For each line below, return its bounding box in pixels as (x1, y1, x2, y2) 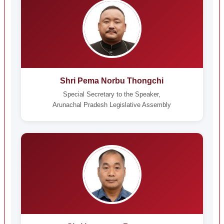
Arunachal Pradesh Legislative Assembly (52, 101, 171, 108)
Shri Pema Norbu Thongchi (60, 76, 164, 85)
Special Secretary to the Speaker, (63, 90, 161, 98)
